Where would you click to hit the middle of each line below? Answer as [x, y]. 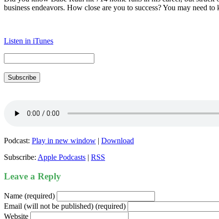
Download [118, 141]
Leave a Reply [33, 176]
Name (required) [29, 196]
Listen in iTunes [29, 41]
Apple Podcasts [62, 157]
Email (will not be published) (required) [65, 206]
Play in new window [64, 141]
